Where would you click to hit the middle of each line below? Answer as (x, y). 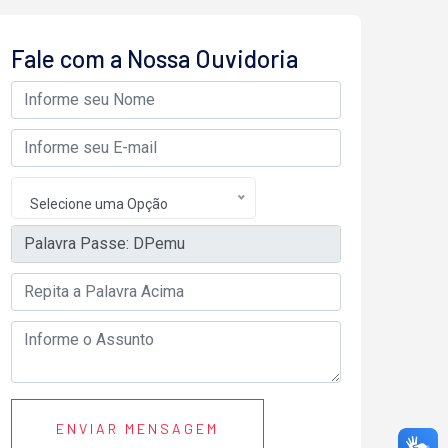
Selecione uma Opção (127, 203)
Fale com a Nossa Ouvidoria (154, 58)
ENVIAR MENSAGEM (137, 428)
